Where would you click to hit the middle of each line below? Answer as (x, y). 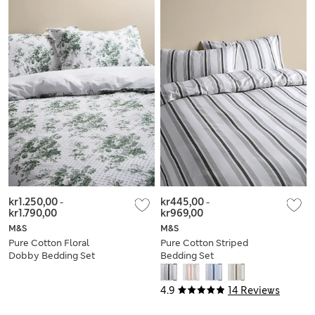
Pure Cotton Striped (204, 243)
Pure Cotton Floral (49, 243)
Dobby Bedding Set (52, 256)
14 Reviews (254, 291)
